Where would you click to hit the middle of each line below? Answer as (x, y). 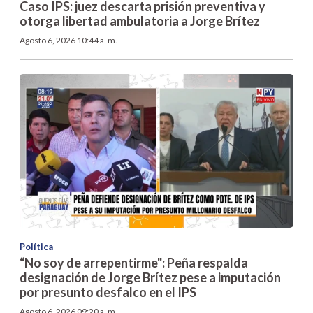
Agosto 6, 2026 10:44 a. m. (68, 40)
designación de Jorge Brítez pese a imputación (150, 278)
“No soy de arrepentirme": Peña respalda (134, 263)
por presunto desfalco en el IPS (108, 292)
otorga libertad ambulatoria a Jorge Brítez (140, 21)
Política (36, 247)
